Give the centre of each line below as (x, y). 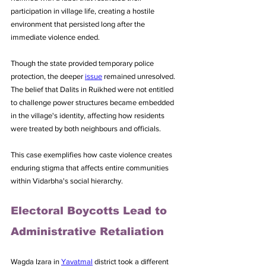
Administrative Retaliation (87, 231)
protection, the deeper (48, 76)
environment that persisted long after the (79, 24)
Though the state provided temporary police (83, 63)
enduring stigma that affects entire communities (91, 167)
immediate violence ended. (55, 37)
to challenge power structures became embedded (93, 102)
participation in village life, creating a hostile (83, 11)
